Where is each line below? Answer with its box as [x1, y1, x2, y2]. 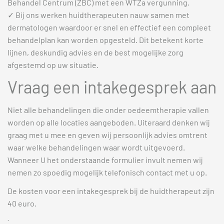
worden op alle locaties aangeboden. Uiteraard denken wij [7, 117, 210, 127]
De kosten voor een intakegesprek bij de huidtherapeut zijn [7, 186, 214, 196]
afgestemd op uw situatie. [7, 60, 98, 70]
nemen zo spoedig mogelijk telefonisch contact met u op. [7, 167, 207, 177]
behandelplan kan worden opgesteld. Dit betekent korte [7, 35, 203, 45]
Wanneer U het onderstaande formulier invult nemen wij [7, 154, 203, 164]
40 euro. [7, 198, 36, 208]
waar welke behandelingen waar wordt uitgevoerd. [7, 142, 185, 152]
